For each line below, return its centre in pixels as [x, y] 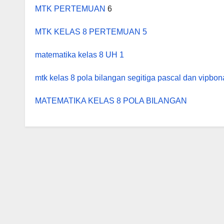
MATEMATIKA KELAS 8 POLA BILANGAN [111, 101]
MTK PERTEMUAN [71, 9]
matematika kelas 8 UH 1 [79, 55]
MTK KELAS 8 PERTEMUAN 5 [91, 32]
